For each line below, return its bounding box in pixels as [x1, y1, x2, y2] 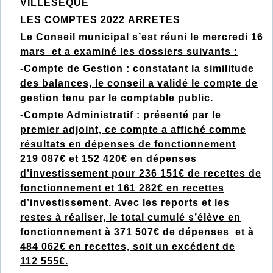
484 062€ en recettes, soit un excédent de [20, 241, 235, 252]
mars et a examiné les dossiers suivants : [20, 46, 238, 57]
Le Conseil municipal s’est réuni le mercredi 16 [20, 32, 263, 43]
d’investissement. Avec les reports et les [20, 197, 230, 208]
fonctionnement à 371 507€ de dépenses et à [20, 227, 254, 238]
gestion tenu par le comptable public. [20, 93, 213, 104]
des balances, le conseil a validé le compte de [20, 78, 258, 89]
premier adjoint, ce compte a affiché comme [20, 124, 246, 135]
